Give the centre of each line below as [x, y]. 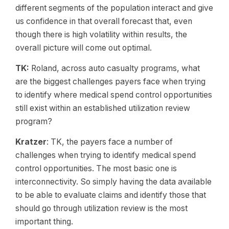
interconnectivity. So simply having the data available [113, 182]
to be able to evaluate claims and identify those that [111, 195]
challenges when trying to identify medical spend [106, 155]
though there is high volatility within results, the [101, 35]
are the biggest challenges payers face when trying [110, 82]
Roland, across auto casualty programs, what [114, 68]
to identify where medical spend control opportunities [114, 95]
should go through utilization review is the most [101, 208]
